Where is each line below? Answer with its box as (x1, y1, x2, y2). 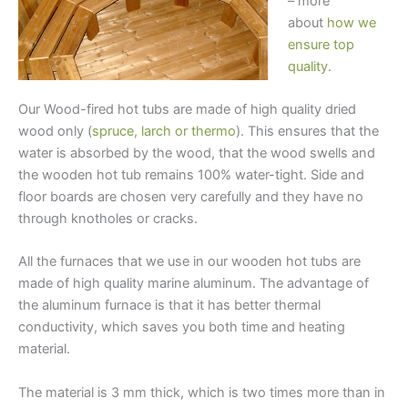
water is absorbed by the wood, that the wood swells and (18, 145, 375, 162)
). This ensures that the (236, 123, 379, 140)
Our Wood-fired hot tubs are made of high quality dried (18, 101, 356, 118)
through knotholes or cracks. (18, 210, 198, 228)
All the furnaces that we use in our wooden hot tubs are (18, 253, 361, 270)
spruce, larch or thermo (92, 123, 236, 140)
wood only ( (18, 123, 92, 140)
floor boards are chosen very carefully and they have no (18, 189, 363, 206)
